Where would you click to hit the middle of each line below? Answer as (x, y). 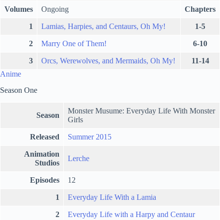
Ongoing (55, 9)
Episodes (45, 180)
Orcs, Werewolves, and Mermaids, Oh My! (108, 60)
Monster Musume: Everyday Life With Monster (141, 110)
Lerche (79, 158)
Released (45, 137)
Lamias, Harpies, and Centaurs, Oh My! (103, 26)
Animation (42, 154)
